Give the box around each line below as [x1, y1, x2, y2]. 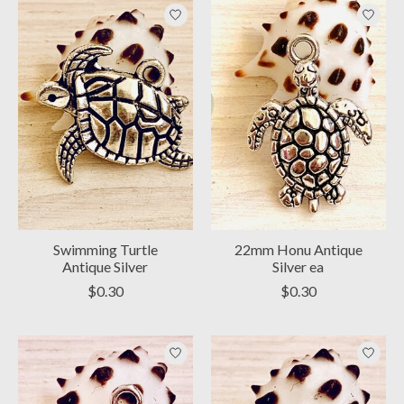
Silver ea [272, 258, 325, 276]
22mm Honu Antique [234, 241, 363, 259]
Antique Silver [62, 258, 149, 276]
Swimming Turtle [52, 241, 158, 259]
